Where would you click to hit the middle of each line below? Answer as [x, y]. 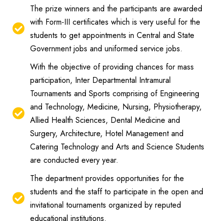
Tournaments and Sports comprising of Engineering [115, 93]
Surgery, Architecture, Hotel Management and [107, 133]
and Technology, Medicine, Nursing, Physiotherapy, [116, 107]
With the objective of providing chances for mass [112, 67]
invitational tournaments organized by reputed [106, 205]
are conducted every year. [74, 160]
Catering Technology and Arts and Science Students [117, 147]
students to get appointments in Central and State [112, 35]
